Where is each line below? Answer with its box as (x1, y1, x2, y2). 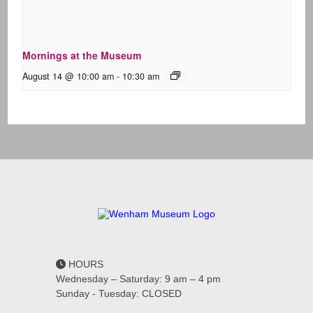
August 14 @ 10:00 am (22, 69, 115, 82)
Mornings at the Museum (22, 48, 142, 62)
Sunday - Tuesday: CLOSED (56, 287, 182, 299)
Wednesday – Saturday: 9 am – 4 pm (56, 272, 221, 284)
